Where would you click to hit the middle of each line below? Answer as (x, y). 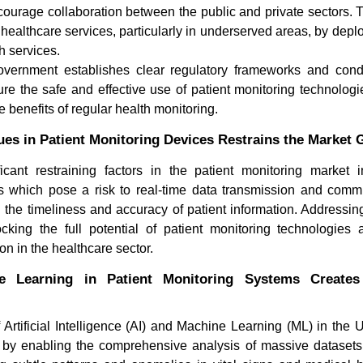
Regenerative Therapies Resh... (196, 203)
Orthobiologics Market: (172, 188)
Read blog (141, 337)
